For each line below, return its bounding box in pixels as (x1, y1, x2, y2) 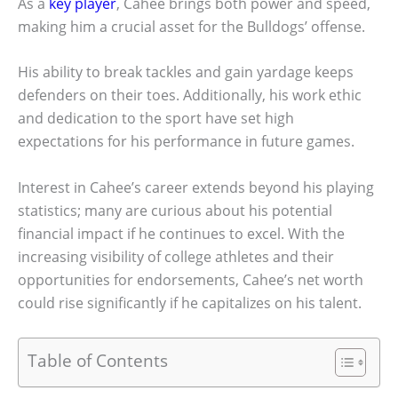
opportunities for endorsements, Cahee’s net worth (18, 269, 363, 290)
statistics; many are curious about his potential (18, 200, 332, 220)
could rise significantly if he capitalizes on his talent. (18, 292, 362, 313)
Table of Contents (28, 347, 168, 372)
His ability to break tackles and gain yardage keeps (18, 62, 354, 83)
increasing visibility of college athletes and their (18, 246, 334, 267)
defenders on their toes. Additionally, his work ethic (18, 85, 362, 106)
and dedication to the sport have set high (18, 108, 294, 129)
